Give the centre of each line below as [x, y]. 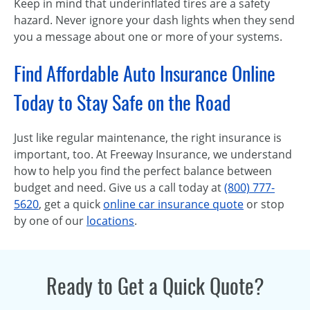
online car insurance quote [173, 204]
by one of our [50, 221]
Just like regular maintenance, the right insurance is [148, 138]
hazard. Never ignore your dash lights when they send [154, 20]
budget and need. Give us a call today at [119, 188]
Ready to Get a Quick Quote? [155, 286]
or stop [264, 204]
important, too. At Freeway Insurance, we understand [153, 154]
